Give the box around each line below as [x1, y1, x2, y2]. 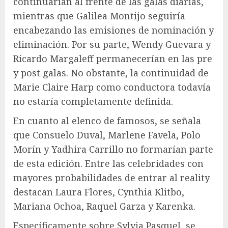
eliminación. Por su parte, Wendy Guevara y [13, 38, 211, 50]
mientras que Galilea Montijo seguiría [13, 10, 185, 22]
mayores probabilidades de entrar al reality [13, 172, 210, 184]
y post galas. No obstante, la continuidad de [13, 67, 209, 79]
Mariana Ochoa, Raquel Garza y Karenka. [13, 200, 195, 212]
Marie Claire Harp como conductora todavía [13, 81, 211, 93]
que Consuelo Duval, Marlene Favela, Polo [13, 129, 201, 141]
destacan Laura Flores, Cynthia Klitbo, [13, 186, 184, 198]
